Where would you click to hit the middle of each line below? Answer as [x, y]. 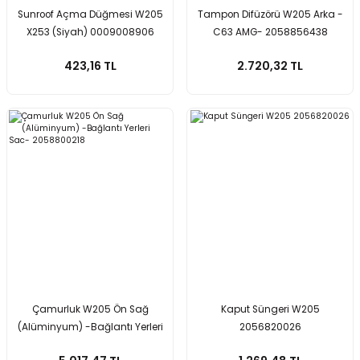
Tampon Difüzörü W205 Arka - [270, 14]
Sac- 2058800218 [90, 345]
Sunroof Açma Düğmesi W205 [90, 14]
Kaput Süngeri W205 [270, 309]
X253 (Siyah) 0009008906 [90, 32]
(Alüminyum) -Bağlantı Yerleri [90, 327]
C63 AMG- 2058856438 [270, 32]
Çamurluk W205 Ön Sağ [90, 309]
